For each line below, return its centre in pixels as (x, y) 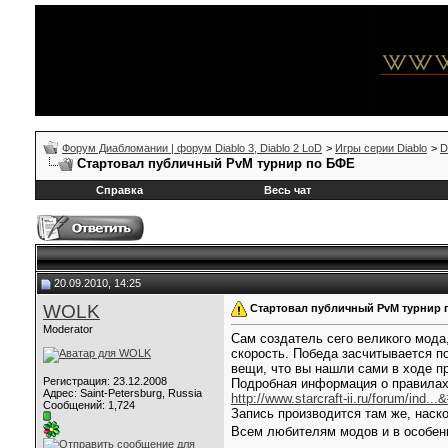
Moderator (68, 329)
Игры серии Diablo (381, 148)
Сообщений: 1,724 (89, 405)
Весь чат (287, 190)
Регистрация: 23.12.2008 (105, 381)
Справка (119, 190)
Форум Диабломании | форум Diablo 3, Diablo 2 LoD (192, 148)
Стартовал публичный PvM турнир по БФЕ (216, 163)
